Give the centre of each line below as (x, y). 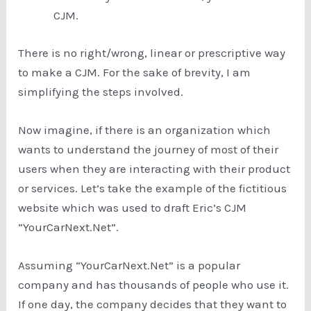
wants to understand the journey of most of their (149, 149)
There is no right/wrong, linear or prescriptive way (152, 52)
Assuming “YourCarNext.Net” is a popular (129, 265)
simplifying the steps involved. (102, 91)
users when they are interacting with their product (154, 168)
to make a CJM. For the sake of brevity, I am (135, 72)
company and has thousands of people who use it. (154, 284)
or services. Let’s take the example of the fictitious (153, 188)
